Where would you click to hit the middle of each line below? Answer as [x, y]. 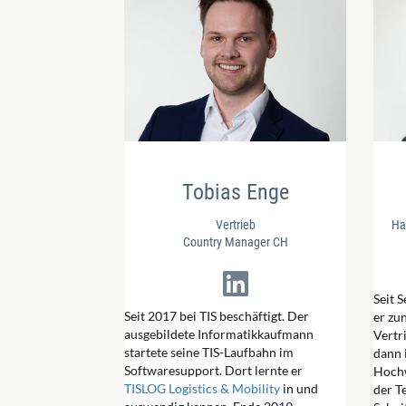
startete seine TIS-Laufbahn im [209, 353]
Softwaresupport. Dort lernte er [213, 371]
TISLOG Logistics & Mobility [202, 389]
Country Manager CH [235, 242]
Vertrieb [235, 225]
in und [299, 389]
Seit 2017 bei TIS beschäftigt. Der [217, 316]
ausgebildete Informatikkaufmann [219, 334]
